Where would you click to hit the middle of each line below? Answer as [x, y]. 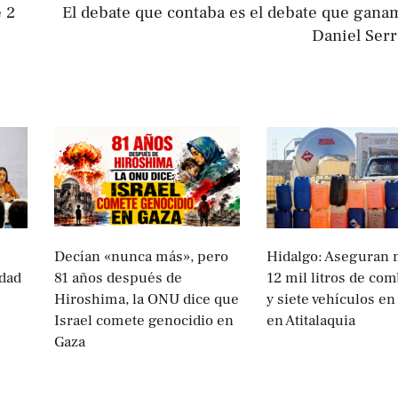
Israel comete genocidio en [144, 320]
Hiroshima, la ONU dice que [147, 299]
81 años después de [118, 278]
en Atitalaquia [310, 320]
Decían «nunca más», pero [141, 256]
